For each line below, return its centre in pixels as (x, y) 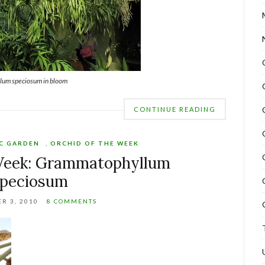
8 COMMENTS (72, 201)
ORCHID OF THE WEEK (94, 143)
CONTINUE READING (175, 109)
